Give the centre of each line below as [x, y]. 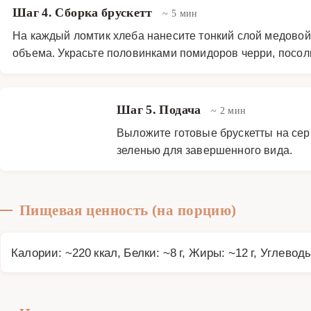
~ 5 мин [180, 13]
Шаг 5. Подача [160, 109]
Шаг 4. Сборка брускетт [84, 12]
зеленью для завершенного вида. [205, 150]
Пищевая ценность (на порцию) [128, 210]
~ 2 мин [228, 110]
